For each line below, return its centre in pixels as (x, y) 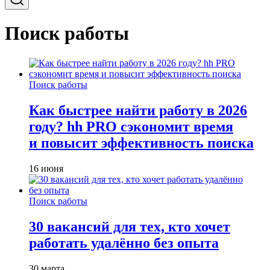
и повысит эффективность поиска (141, 143)
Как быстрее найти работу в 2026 (138, 110)
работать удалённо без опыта (124, 243)
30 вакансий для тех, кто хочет (130, 226)
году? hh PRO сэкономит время (131, 126)
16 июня (46, 168)
